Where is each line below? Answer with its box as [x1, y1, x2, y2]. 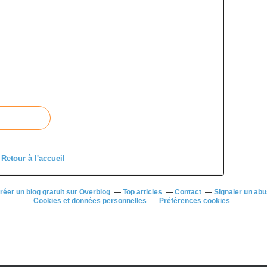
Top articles [122, 188, 162, 196]
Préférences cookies [159, 197, 230, 205]
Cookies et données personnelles [33, 197, 147, 205]
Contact [174, 188, 201, 196]
